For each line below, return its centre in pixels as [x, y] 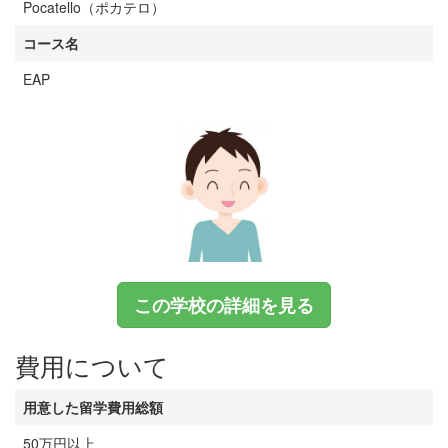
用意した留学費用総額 [93, 407]
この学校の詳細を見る [224, 305]
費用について [92, 365]
